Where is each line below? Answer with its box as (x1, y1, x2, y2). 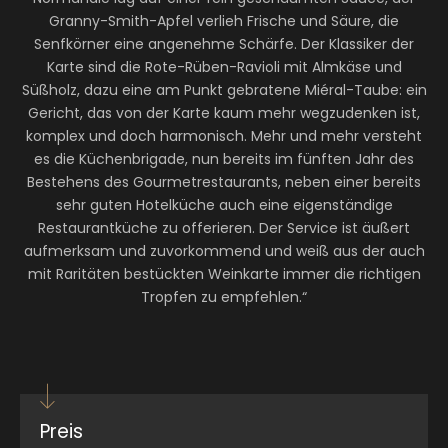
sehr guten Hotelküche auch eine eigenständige (55, 195, 393, 215)
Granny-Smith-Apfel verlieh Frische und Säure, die (49, 11, 399, 31)
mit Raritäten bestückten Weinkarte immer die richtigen (27, 264, 421, 284)
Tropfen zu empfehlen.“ (141, 287, 307, 307)
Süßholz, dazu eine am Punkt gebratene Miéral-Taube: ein (21, 80, 427, 100)
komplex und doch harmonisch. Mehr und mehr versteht (26, 126, 422, 146)
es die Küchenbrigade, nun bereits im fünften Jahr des (34, 149, 414, 169)
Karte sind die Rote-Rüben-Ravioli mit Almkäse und (46, 57, 402, 77)
